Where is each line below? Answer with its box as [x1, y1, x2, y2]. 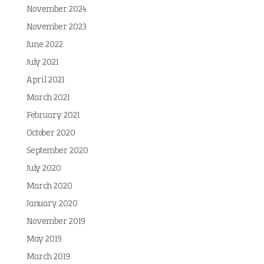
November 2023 [26, 23, 87, 32]
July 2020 [26, 164, 61, 173]
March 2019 [26, 253, 70, 262]
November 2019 [26, 217, 85, 226]
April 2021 [26, 76, 64, 85]
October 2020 [26, 129, 75, 138]
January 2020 [26, 200, 78, 209]
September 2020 [26, 147, 88, 156]
